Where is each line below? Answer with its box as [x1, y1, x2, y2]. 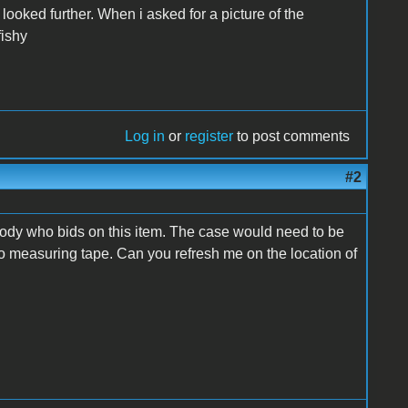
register [185, 127, 234, 144]
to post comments [233, 127, 351, 144]
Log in [125, 127, 166, 144]
